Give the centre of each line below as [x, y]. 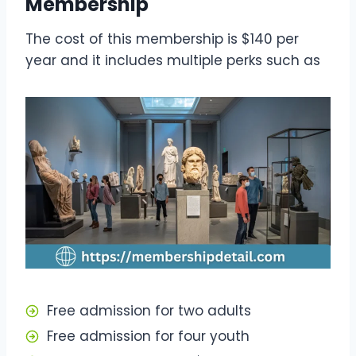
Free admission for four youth [150, 336]
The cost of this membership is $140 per [162, 39]
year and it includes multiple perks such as [175, 60]
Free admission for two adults [149, 310]
